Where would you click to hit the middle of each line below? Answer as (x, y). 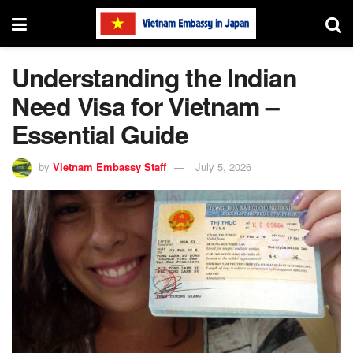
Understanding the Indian (154, 77)
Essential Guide (100, 134)
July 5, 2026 (223, 166)
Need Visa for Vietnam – (145, 106)
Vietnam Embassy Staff (110, 166)
